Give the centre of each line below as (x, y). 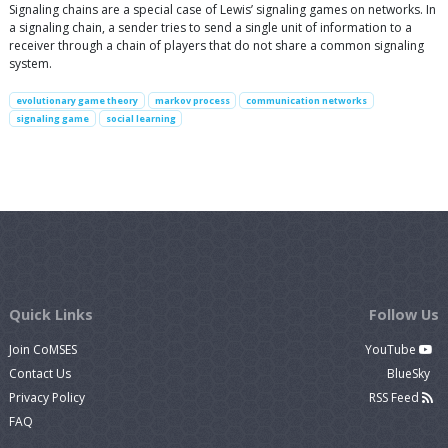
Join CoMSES (43, 350)
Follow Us (403, 315)
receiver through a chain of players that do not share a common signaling (216, 46)
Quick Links (51, 315)
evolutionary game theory (76, 101)
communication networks (307, 101)
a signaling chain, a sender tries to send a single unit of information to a (210, 28)
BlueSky (409, 374)
